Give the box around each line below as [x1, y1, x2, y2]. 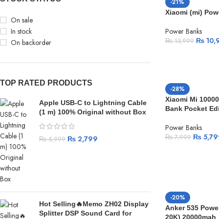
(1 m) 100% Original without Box [39, 108, 146, 116]
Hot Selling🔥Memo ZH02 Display [39, 200, 149, 208]
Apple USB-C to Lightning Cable [39, 99, 147, 107]
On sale [11, 15, 33, 25]
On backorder [11, 38, 51, 47]
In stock [11, 26, 32, 36]
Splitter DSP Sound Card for [39, 209, 131, 217]
